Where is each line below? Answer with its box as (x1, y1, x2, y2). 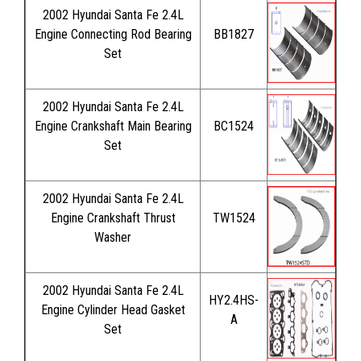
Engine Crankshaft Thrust (50, 210, 176, 226)
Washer (94, 229, 131, 245)
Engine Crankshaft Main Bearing (34, 118, 192, 134)
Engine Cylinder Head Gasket (40, 301, 185, 317)
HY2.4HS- (209, 292, 259, 308)
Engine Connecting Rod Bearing (34, 26, 192, 42)
